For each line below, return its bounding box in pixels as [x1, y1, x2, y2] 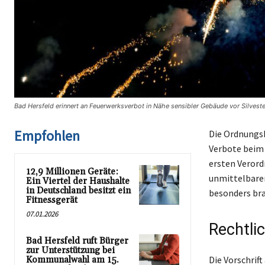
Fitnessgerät [26, 195, 77, 206]
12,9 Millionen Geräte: [26, 166, 118, 178]
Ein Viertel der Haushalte [26, 176, 130, 188]
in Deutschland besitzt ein [26, 185, 131, 197]
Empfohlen [14, 127, 80, 146]
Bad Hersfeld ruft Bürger [26, 235, 128, 247]
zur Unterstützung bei [26, 245, 115, 257]
